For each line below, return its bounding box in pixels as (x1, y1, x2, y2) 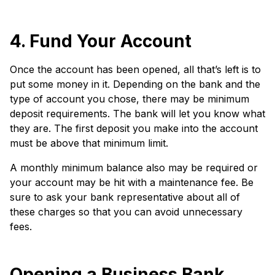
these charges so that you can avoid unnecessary (10, 206, 242, 218)
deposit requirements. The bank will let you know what (10, 107, 265, 120)
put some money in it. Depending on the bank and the (10, 78, 260, 90)
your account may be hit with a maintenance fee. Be (10, 176, 254, 188)
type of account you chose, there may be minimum (10, 93, 249, 105)
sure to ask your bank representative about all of (10, 191, 240, 203)
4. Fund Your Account (10, 31, 192, 52)
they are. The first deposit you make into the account (10, 122, 258, 134)
